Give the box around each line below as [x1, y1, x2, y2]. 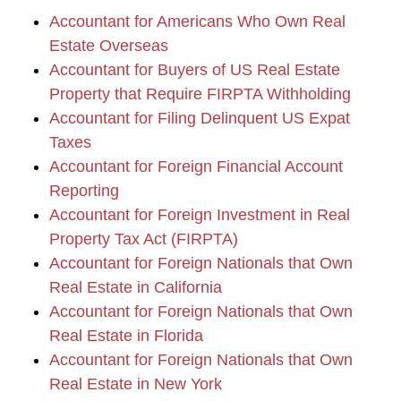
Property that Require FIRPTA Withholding [49, 85, 351, 103]
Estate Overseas [49, 37, 168, 55]
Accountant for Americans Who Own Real [49, 13, 346, 30]
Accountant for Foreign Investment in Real [49, 206, 350, 224]
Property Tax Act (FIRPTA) [49, 230, 238, 248]
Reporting [49, 182, 119, 200]
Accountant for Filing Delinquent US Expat [49, 109, 350, 127]
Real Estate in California [49, 278, 222, 296]
